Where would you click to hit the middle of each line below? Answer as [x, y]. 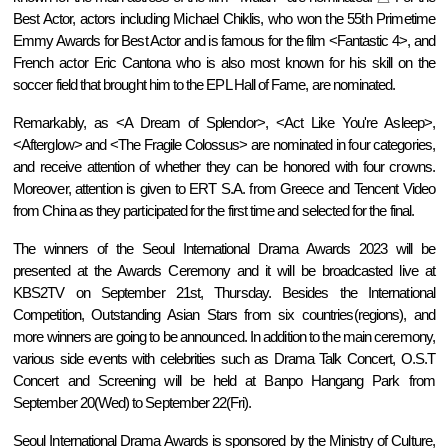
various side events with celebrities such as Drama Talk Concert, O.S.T [224, 358]
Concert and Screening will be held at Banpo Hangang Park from [224, 380]
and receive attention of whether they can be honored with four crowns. [224, 166]
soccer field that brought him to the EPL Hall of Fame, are [173, 84]
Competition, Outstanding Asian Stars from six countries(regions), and [224, 314]
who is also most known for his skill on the [305, 62]
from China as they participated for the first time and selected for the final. [213, 210]
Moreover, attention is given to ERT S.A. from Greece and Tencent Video [224, 188]
